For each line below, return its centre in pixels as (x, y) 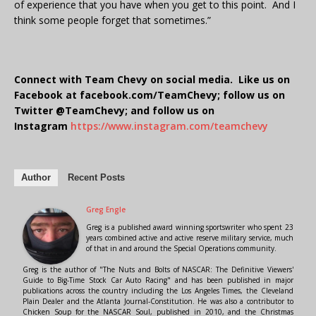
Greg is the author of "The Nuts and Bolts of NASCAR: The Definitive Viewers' (158, 270)
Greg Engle (106, 210)
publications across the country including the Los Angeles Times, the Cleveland (158, 291)
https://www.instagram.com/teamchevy (169, 126)
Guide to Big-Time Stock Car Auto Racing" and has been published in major (158, 280)
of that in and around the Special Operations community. (181, 249)
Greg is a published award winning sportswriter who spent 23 (190, 227)
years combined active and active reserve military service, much (190, 238)
